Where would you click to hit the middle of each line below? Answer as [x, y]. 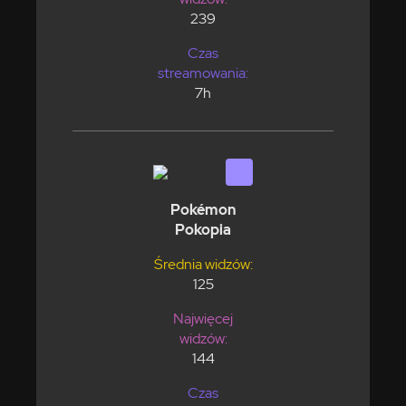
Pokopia [203, 229]
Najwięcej [203, 318]
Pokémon [203, 209]
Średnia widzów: [203, 264]
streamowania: [203, 72]
